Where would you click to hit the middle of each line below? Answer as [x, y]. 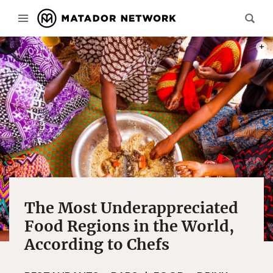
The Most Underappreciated [131, 208]
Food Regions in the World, [129, 226]
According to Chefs [97, 244]
